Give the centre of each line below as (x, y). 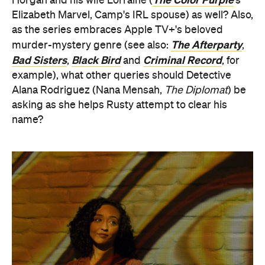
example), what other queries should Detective (122, 75)
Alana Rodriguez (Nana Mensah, (88, 90)
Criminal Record (182, 60)
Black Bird (96, 60)
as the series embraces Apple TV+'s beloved (117, 30)
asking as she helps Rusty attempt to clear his (119, 105)
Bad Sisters (39, 60)
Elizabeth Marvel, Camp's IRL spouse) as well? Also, (132, 15)
